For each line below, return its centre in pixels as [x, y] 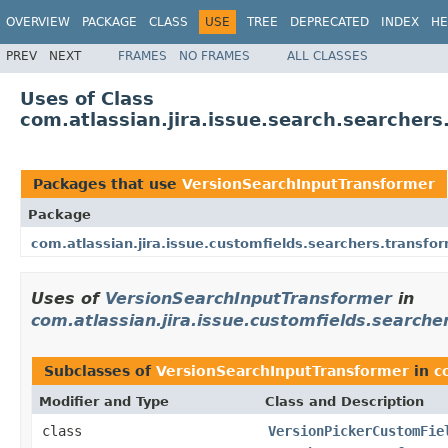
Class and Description [344, 401]
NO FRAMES [214, 55]
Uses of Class [87, 98]
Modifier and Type [104, 401]
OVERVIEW [38, 22]
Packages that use [107, 183]
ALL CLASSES [327, 55]
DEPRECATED [329, 22]
